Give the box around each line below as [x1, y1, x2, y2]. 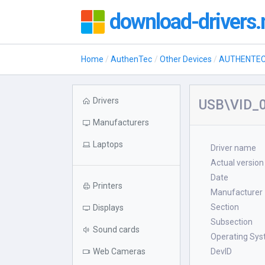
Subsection [211, 217, 253, 227]
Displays [93, 203, 124, 212]
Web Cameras [93, 247, 146, 256]
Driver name [211, 143, 257, 153]
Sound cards [93, 225, 140, 234]
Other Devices [159, 54, 212, 64]
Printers [93, 181, 122, 190]
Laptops [93, 140, 123, 149]
